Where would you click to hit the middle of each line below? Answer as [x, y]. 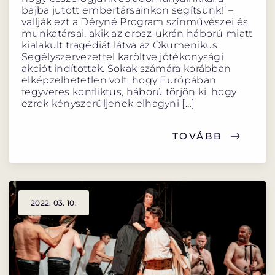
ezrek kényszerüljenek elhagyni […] [108, 104]
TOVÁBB [197, 136]
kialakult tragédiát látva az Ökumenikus [120, 45]
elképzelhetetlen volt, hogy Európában [119, 80]
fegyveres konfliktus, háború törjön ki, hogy [129, 92]
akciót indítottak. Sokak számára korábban [126, 69]
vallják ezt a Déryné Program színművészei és [135, 22]
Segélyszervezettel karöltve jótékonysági [122, 57]
